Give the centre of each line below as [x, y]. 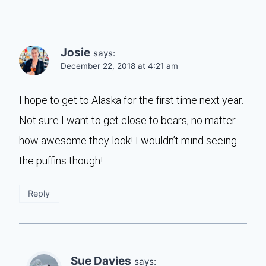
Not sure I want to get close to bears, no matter [127, 120]
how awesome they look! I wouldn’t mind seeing [128, 140]
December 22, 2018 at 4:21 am [119, 66]
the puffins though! [61, 160]
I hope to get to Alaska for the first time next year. [131, 100]
